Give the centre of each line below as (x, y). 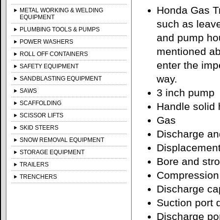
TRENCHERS (39, 177)
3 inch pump (186, 93)
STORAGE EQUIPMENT (52, 152)
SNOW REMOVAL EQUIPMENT (62, 140)
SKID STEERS (39, 128)
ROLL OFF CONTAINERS (54, 54)
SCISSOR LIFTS (42, 115)
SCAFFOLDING (41, 103)
